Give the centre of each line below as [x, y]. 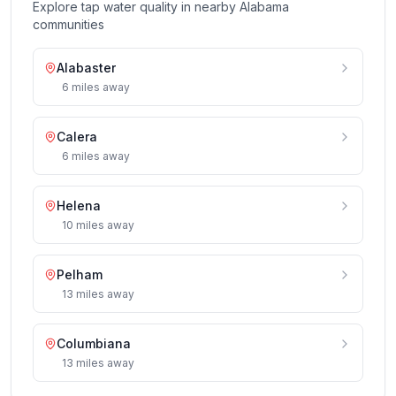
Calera [77, 137]
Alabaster [86, 68]
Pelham [80, 274]
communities [69, 24]
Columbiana [94, 343]
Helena [79, 206]
